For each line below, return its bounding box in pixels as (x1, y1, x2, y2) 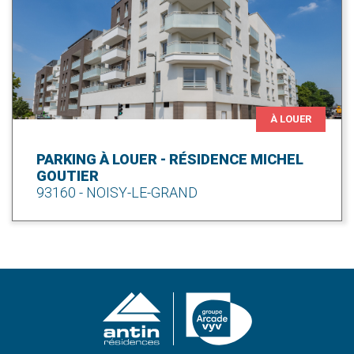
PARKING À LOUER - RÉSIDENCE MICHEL (36, 150, 303, 168)
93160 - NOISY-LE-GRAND (36, 183, 198, 201)
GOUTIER (36, 167, 99, 184)
